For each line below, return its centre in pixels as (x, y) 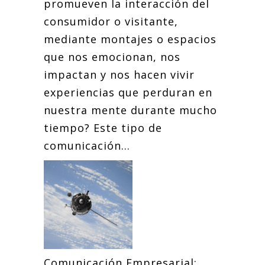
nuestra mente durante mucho (130, 110)
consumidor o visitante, (111, 21)
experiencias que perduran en (128, 92)
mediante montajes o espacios (130, 39)
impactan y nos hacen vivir (119, 75)
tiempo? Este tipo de (103, 128)
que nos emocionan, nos (112, 57)
